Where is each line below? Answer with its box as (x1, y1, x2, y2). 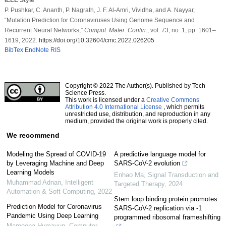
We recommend (6, 131, 60, 139)
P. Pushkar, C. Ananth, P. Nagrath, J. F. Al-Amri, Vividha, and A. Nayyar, (4, 6, 195, 14)
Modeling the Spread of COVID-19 (6, 150, 106, 158)
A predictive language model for (114, 150, 206, 158)
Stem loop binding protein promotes (114, 195, 217, 203)
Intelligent (65, 178, 93, 186)
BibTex (4, 46, 23, 53)
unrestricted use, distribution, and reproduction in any (65, 110, 210, 118)
